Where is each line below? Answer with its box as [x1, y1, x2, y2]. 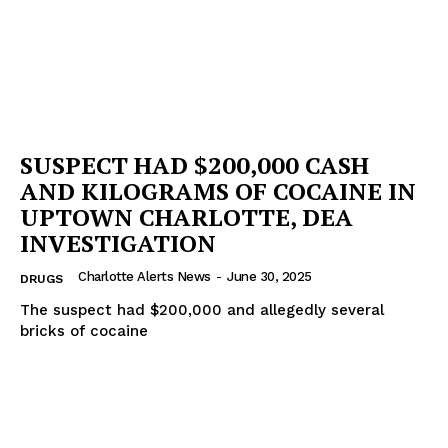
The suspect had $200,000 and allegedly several [20, 300, 384, 319]
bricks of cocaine [20, 321, 148, 340]
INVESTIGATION [20, 226, 216, 259]
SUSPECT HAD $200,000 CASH [20, 148, 369, 181]
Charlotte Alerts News [78, 268, 211, 284]
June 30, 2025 [227, 268, 312, 284]
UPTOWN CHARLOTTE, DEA [20, 200, 353, 233]
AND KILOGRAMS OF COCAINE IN [20, 174, 416, 207]
